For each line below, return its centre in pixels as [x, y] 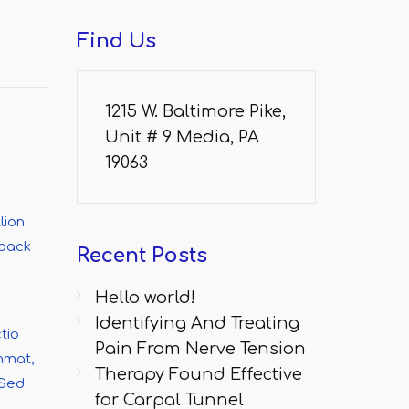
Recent [111, 256]
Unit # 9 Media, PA [182, 137]
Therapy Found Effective [198, 374]
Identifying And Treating [197, 323]
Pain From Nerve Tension [200, 349]
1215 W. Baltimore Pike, [195, 111]
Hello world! [145, 298]
